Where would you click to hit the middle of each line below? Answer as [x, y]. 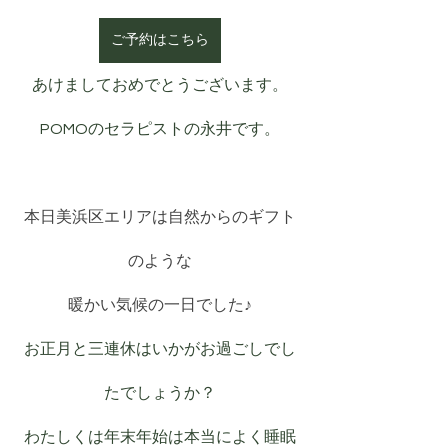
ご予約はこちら [160, 40]
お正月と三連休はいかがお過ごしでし [160, 349]
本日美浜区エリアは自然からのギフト [160, 217]
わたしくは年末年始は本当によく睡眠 [160, 437]
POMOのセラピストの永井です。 [160, 129]
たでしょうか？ [160, 393]
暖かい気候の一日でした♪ [160, 305]
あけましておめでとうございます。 [160, 85]
